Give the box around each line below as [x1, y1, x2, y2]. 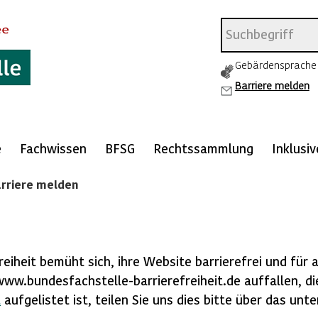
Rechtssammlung [153, 141, 253, 155]
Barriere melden [234, 79, 309, 92]
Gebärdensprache [234, 58, 317, 71]
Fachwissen [20, 141, 87, 155]
